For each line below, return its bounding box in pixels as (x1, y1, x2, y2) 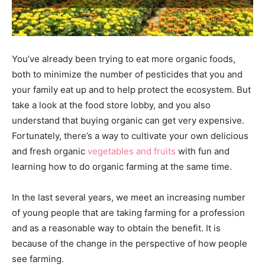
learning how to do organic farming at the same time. (12, 160, 232, 172)
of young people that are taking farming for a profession (12, 206, 245, 218)
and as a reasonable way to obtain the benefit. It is (12, 222, 221, 234)
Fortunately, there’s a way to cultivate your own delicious (12, 130, 248, 141)
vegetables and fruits (88, 145, 176, 157)
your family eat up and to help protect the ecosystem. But (12, 83, 251, 95)
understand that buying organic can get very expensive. (12, 114, 244, 126)
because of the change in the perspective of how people (12, 237, 247, 249)
